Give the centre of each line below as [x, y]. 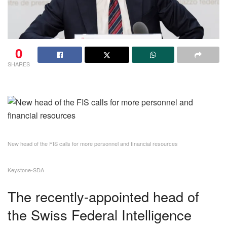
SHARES [19, 64]
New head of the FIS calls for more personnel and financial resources [93, 143]
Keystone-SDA [26, 169]
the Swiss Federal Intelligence [100, 215]
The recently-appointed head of [103, 197]
